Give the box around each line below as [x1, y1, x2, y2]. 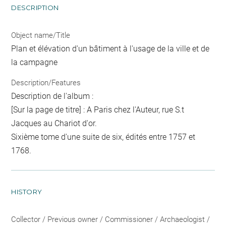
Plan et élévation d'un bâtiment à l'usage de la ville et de [11, 44, 210, 54]
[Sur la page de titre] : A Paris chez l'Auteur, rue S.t [11, 104, 185, 115]
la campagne [11, 58, 58, 68]
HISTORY [11, 187, 42, 196]
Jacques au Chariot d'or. [11, 118, 97, 128]
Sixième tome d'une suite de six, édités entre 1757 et [11, 132, 196, 142]
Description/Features [11, 78, 81, 87]
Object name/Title [11, 31, 71, 40]
